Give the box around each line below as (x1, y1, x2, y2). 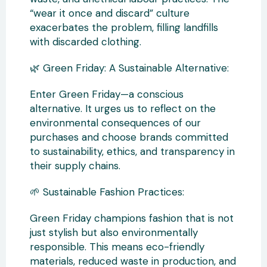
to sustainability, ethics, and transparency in (30, 145, 235, 158)
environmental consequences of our (30, 116, 201, 129)
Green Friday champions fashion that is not (30, 212, 234, 225)
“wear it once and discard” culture (30, 7, 190, 20)
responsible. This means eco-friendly (30, 240, 204, 253)
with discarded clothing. (30, 35, 141, 48)
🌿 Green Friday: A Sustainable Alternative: (30, 61, 229, 74)
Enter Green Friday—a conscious (30, 88, 184, 101)
